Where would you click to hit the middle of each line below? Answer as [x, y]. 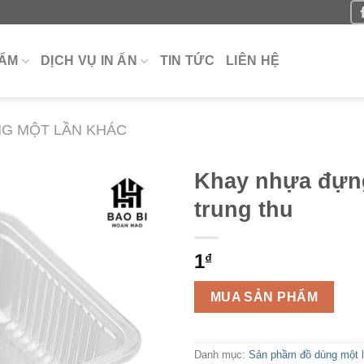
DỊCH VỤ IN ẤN [89, 61]
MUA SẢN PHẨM [264, 297]
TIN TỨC [187, 61]
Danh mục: [221, 355]
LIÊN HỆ [253, 61]
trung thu [244, 209]
